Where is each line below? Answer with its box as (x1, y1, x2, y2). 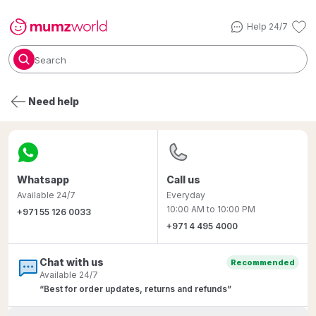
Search (35, 54, 66, 66)
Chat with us (39, 256, 104, 268)
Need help (28, 95, 79, 107)
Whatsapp (17, 174, 69, 186)
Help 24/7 (247, 21, 288, 32)
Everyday (166, 190, 205, 200)
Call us (166, 174, 200, 186)
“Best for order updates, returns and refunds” (39, 284, 231, 294)
